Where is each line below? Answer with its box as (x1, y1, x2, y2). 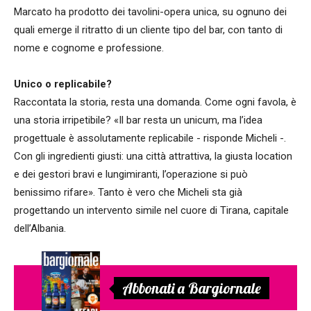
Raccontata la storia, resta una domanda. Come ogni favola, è (14, 96, 296, 109)
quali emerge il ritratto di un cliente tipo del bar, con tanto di (14, 24, 283, 37)
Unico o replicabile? (14, 78, 112, 91)
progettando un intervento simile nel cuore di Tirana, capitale (14, 204, 289, 217)
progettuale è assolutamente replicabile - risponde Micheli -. (14, 132, 286, 145)
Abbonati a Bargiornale (122, 278, 261, 297)
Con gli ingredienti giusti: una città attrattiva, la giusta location (14, 150, 292, 163)
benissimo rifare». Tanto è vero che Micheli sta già (14, 186, 242, 199)
